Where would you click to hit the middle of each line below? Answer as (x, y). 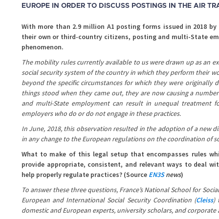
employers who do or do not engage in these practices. (101, 114)
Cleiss (204, 200)
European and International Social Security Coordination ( (109, 200)
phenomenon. (43, 47)
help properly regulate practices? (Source (85, 175)
